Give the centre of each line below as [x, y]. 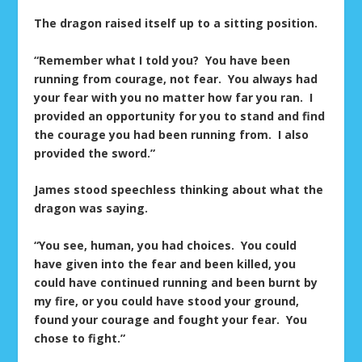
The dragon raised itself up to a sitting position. [176, 23]
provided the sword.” [95, 153]
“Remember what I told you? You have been [162, 60]
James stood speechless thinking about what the [179, 190]
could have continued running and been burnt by [176, 282]
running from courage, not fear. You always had [176, 78]
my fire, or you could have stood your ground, [167, 301]
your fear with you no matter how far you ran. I [174, 97]
